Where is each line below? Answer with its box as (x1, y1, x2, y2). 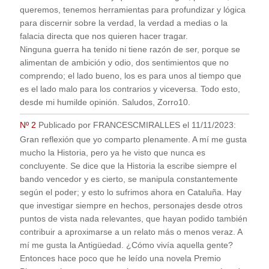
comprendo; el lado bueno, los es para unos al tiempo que (19, 71, 241, 80)
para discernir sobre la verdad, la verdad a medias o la (19, 18, 228, 28)
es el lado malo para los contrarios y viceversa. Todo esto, (19, 84, 240, 94)
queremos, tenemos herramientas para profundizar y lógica (19, 5, 246, 14)
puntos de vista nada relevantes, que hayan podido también (19, 214, 247, 223)
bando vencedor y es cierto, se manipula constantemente (19, 174, 238, 184)
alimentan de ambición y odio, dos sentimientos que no (19, 58, 229, 67)
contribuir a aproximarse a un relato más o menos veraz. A (19, 227, 242, 237)
